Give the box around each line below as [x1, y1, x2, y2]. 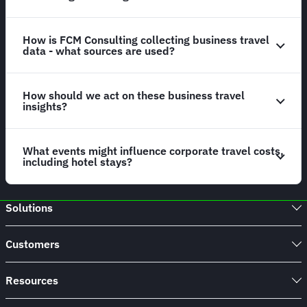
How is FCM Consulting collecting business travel [23, 33, 269, 47]
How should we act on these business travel [23, 88, 245, 103]
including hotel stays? [23, 155, 132, 169]
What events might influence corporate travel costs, [23, 144, 284, 158]
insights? [23, 99, 67, 114]
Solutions [5, 201, 53, 214]
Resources [5, 273, 58, 287]
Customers [5, 237, 60, 251]
